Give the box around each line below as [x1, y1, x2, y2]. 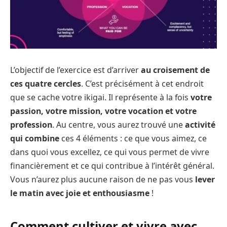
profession [10, 119, 52, 131]
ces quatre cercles [10, 78, 81, 90]
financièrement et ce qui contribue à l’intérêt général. [10, 160, 214, 172]
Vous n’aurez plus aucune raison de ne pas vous [10, 174, 195, 185]
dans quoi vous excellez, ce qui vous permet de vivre [10, 146, 209, 158]
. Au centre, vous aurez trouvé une [52, 119, 185, 131]
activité [185, 119, 215, 131]
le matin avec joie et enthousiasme [10, 187, 149, 199]
